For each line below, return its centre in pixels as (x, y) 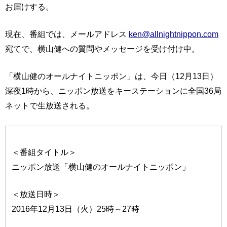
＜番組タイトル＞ (44, 152)
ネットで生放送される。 (50, 106)
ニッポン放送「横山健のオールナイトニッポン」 (101, 167)
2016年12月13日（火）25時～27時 (76, 209)
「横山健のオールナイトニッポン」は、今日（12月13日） (111, 76)
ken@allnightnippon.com (174, 34)
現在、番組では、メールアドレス (67, 34)
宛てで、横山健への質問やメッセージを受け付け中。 (102, 49)
